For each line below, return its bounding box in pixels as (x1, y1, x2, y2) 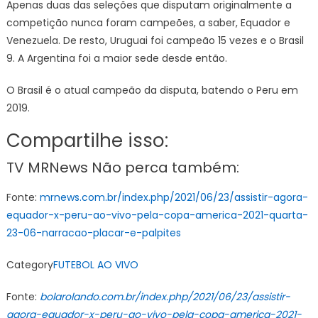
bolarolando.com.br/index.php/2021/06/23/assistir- (39, 290, 290, 304)
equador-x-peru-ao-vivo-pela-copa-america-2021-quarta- (6, 208, 308, 222)
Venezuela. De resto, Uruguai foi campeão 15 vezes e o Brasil (6, 33, 304, 48)
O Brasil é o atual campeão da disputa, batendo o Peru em (6, 83, 298, 97)
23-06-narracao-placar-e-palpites (6, 226, 181, 240)
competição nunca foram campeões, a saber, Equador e (6, 16, 290, 30)
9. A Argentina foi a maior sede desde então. (6, 51, 227, 65)
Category (6, 258, 53, 272)
